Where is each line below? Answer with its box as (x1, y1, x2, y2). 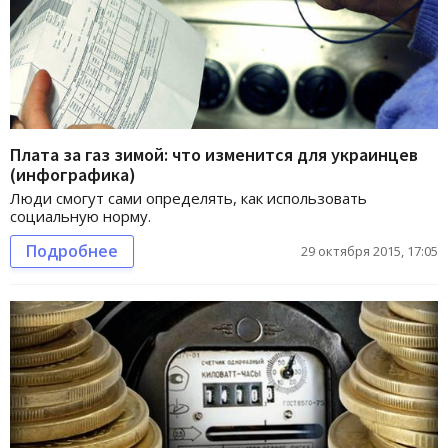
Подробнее (26, 240, 118, 263)
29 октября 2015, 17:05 (301, 242, 438, 261)
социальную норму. (10, 206, 151, 227)
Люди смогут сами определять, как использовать (10, 188, 367, 209)
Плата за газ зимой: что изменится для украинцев (10, 143, 418, 167)
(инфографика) (10, 163, 136, 187)
